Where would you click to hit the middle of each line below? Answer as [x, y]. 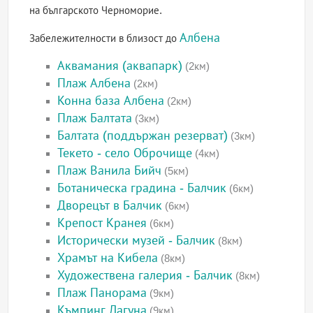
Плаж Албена [94, 83]
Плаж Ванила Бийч [110, 171]
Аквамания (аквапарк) [120, 66]
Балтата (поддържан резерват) [143, 136]
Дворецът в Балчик [110, 206]
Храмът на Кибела [108, 258]
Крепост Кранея [102, 223]
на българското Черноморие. [96, 10]
